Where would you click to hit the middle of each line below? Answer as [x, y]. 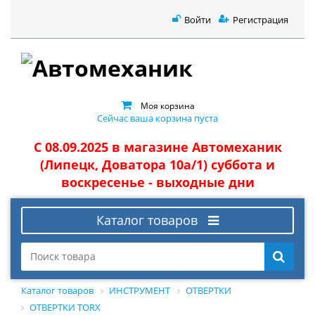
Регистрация [261, 19]
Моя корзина [167, 105]
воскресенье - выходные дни [157, 182]
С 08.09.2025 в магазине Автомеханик [157, 147]
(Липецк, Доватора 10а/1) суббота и [157, 165]
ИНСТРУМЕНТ [140, 290]
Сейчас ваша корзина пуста [157, 118]
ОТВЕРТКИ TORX [65, 307]
